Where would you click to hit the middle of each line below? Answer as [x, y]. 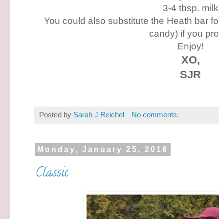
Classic [52, 173]
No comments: [155, 114]
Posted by [56, 114]
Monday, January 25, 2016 [103, 150]
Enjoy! [191, 46]
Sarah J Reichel [99, 114]
